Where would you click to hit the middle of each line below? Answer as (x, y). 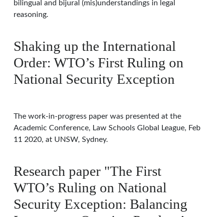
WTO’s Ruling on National (90, 187)
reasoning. (31, 15)
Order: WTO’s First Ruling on (99, 62)
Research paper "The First (87, 171)
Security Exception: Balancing (101, 204)
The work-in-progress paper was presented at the (97, 116)
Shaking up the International (95, 46)
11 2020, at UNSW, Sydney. (61, 139)
